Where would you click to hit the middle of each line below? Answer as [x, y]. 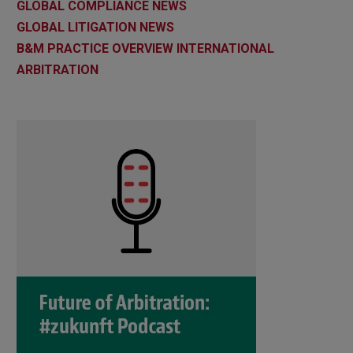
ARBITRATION [58, 69]
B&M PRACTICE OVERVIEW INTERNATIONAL [145, 48]
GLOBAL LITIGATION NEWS [95, 27]
